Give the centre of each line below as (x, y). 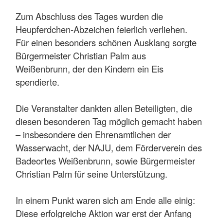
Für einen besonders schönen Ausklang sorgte (106, 43)
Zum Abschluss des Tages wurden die (89, 16)
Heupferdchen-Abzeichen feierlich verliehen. (101, 29)
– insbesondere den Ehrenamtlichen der (93, 135)
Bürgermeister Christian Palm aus (81, 56)
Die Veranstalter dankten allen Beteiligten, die (104, 108)
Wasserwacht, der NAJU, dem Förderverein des (109, 148)
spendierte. (37, 82)
